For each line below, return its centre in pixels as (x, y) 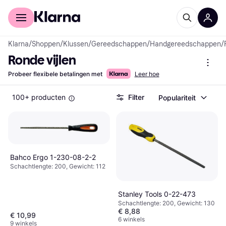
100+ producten (39, 97)
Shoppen (46, 44)
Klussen (76, 44)
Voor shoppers (31, 7)
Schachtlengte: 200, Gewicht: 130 (166, 203)
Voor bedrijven (77, 7)
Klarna (18, 44)
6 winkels (131, 219)
